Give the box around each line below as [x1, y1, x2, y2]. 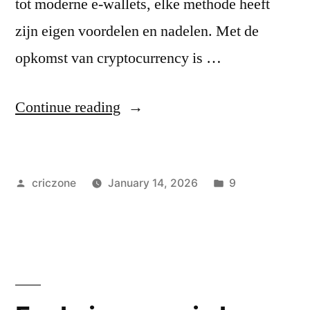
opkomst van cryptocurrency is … [15, 48, 221, 68]
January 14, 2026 [107, 176, 198, 190]
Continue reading [15, 97, 120, 117]
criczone [31, 176, 76, 190]
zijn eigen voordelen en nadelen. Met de [15, 21, 259, 41]
